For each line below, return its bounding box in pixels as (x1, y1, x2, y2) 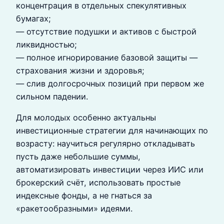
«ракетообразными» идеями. (16, 203, 132, 213)
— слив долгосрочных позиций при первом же (16, 78, 204, 88)
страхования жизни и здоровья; (16, 65, 144, 75)
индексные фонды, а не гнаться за (16, 190, 152, 200)
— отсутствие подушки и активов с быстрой (16, 26, 196, 36)
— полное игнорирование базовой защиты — (16, 52, 197, 62)
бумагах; (16, 13, 51, 23)
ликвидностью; (16, 39, 77, 49)
